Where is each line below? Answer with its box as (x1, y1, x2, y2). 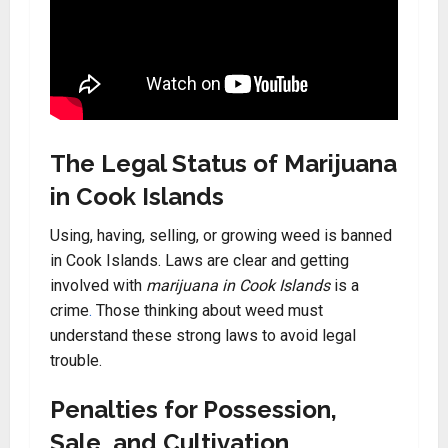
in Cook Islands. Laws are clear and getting (50, 251, 349, 270)
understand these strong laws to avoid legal (50, 326, 356, 345)
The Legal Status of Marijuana (50, 149, 397, 178)
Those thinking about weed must (92, 301, 323, 320)
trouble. (50, 351, 102, 370)
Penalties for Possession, (50, 395, 337, 424)
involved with (50, 276, 146, 295)
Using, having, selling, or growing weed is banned (50, 226, 392, 245)
